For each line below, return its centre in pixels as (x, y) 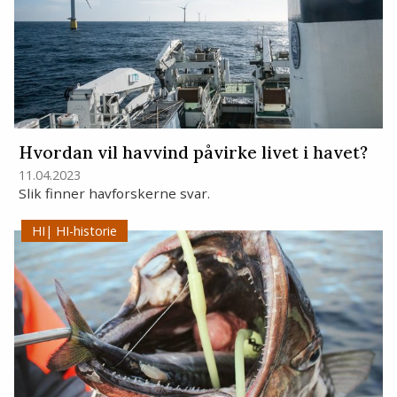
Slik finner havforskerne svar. (116, 194)
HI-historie (85, 230)
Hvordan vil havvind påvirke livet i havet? (193, 153)
